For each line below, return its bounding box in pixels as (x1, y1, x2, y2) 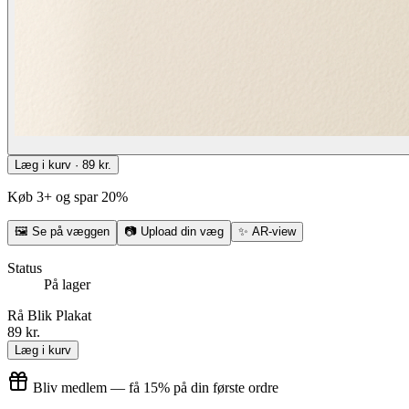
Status (7, 259, 42, 276)
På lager (44, 276, 90, 292)
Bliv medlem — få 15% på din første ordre (33, 379, 278, 395)
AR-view (252, 224, 296, 238)
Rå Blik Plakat (7, 307, 91, 323)
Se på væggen (32, 224, 110, 238)
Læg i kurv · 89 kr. (15, 157, 111, 172)
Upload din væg (141, 224, 224, 238)
